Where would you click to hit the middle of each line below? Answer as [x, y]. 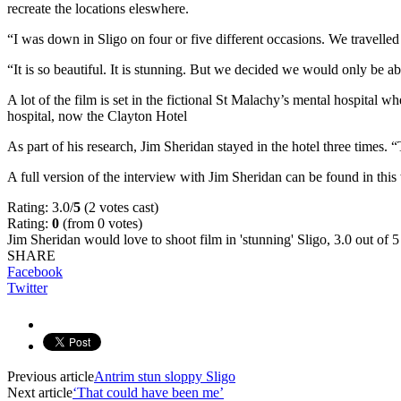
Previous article [51, 376]
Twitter [27, 287]
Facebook [35, 271]
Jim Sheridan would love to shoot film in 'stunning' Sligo [167, 239]
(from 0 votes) [101, 223]
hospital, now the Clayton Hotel [97, 115]
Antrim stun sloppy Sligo [165, 376]
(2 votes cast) [119, 207]
